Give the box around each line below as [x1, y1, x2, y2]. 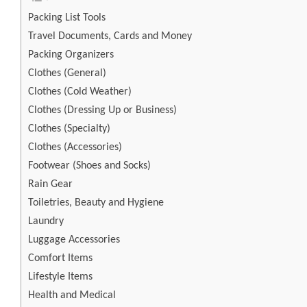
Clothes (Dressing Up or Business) [28, 105, 177, 116]
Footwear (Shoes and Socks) [28, 160, 151, 172]
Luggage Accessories [28, 234, 120, 246]
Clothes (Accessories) [28, 142, 122, 153]
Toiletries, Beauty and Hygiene [28, 197, 164, 209]
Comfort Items [28, 253, 93, 265]
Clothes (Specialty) [28, 123, 110, 135]
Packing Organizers [28, 49, 114, 61]
